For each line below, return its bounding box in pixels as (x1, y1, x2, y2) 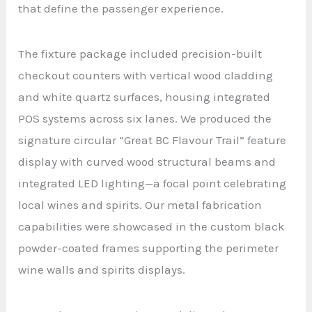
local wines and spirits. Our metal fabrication (18, 197, 263, 212)
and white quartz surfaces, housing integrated (18, 89, 271, 104)
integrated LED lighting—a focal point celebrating (18, 175, 287, 190)
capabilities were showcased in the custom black (18, 219, 286, 233)
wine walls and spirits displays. (18, 262, 186, 276)
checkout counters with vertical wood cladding (18, 68, 274, 82)
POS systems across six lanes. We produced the (18, 111, 272, 125)
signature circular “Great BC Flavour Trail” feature (18, 132, 287, 147)
